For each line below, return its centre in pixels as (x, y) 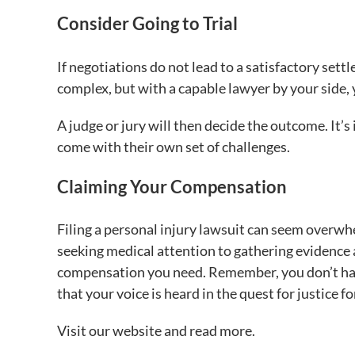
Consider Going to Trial (147, 24)
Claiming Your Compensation (172, 186)
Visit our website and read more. (156, 330)
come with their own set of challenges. (174, 146)
